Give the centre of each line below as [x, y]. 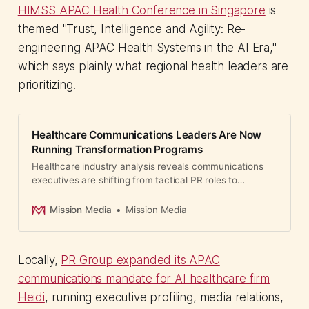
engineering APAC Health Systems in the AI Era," [147, 47]
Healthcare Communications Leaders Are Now [147, 135]
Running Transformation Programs [117, 150]
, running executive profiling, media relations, [164, 297]
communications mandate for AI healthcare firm [144, 278]
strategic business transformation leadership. [129, 194]
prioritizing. [47, 84]
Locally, [39, 260]
